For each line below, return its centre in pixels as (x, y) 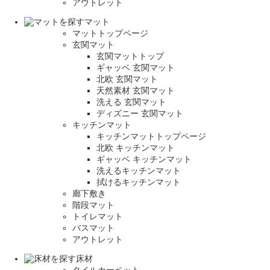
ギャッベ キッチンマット (144, 159)
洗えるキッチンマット (139, 171)
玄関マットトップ (130, 56)
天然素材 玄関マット (136, 91)
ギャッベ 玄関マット (136, 68)
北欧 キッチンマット (136, 148)
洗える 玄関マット (131, 102)
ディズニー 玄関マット (140, 114)
